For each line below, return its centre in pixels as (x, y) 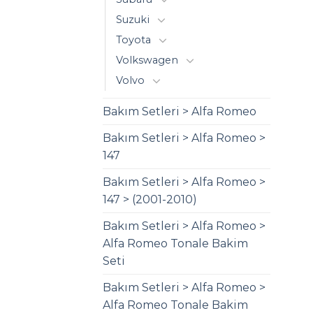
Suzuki (133, 19)
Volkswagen (147, 60)
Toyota (133, 39)
